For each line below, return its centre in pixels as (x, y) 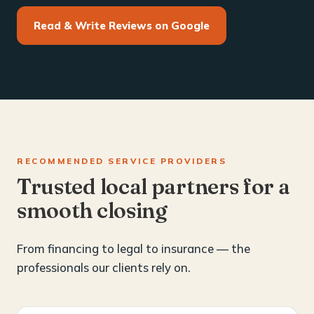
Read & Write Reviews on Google (122, 26)
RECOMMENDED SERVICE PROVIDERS (122, 161)
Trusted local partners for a (153, 187)
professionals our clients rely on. (104, 268)
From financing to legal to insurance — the (134, 249)
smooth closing (92, 211)
